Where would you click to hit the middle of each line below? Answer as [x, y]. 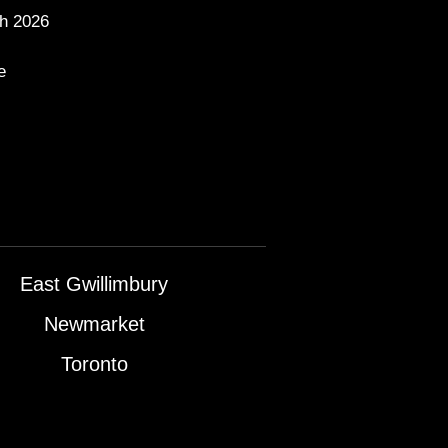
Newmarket [94, 324]
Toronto [94, 364]
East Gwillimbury [94, 284]
